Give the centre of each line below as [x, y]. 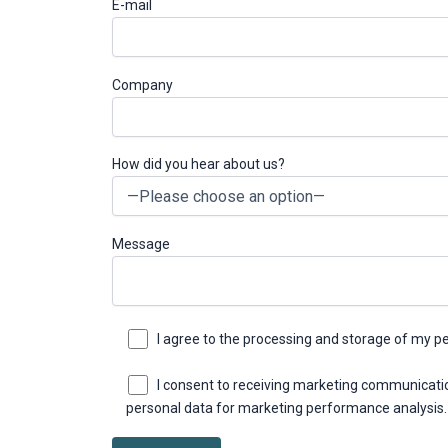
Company [142, 84]
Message [141, 244]
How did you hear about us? [198, 164]
